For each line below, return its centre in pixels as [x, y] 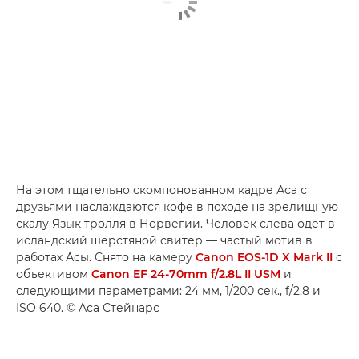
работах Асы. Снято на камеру [106, 257]
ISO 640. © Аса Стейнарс [88, 308]
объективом [54, 274]
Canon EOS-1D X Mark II [264, 257]
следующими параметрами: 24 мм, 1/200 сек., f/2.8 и [168, 291]
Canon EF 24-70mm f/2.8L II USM [186, 274]
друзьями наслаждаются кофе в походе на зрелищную [177, 207]
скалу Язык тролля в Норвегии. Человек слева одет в [175, 224]
